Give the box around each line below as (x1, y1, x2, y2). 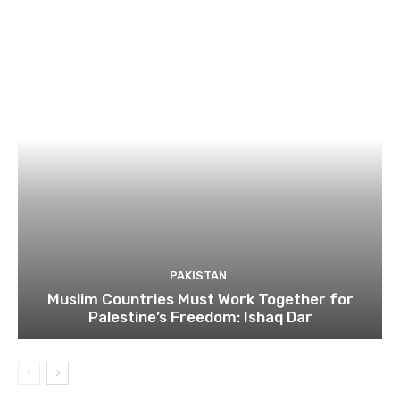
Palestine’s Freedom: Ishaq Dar (87, 308, 312, 327)
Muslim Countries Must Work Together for (46, 290, 354, 309)
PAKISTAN (169, 269, 227, 283)
